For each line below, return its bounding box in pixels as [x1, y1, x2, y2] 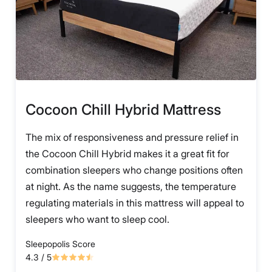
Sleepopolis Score [25, 239, 95, 250]
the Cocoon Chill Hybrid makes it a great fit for [25, 148, 229, 160]
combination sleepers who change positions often [25, 164, 243, 177]
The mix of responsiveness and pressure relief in [25, 131, 239, 144]
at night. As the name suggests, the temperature [25, 180, 236, 193]
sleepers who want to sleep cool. [25, 213, 169, 226]
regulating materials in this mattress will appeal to [25, 197, 244, 209]
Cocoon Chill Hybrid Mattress [25, 101, 221, 119]
